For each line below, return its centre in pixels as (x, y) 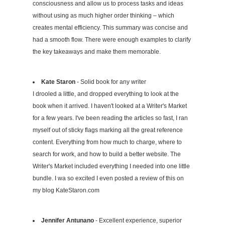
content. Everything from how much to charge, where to (107, 142)
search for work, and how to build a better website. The (107, 154)
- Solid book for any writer (111, 82)
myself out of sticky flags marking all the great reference (108, 130)
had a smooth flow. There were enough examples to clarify (112, 40)
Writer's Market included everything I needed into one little (111, 166)
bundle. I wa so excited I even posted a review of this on (108, 179)
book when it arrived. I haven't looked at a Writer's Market (110, 106)
